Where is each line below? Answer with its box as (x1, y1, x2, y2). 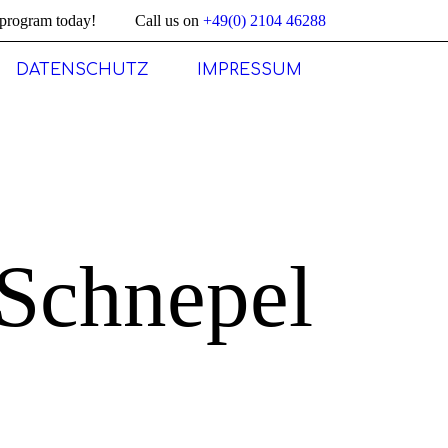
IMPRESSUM (197, 61, 302, 79)
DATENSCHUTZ (16, 61, 149, 79)
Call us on (135, 12, 203, 29)
